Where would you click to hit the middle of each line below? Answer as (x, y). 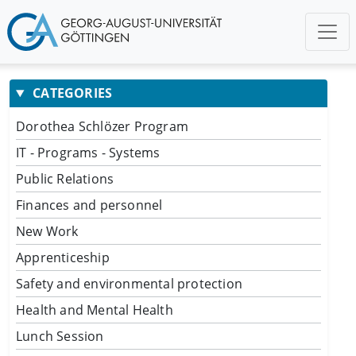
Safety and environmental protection (129, 284)
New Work (47, 231)
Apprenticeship (63, 257)
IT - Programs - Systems (88, 153)
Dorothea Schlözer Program (102, 126)
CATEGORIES (71, 93)
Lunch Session (60, 336)
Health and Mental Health (95, 310)
